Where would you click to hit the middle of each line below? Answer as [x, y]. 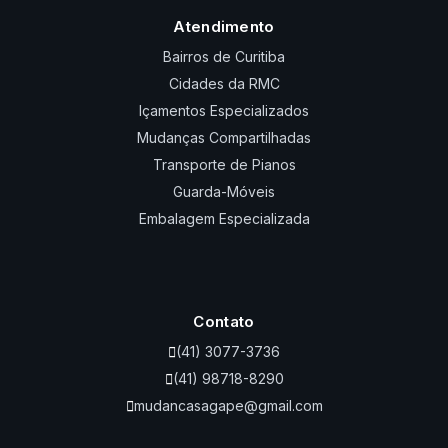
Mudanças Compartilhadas [224, 137]
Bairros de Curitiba [224, 56]
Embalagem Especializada [224, 218]
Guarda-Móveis [224, 191]
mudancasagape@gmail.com [228, 405]
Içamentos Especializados [224, 110]
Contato [224, 321]
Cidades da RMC [224, 83]
